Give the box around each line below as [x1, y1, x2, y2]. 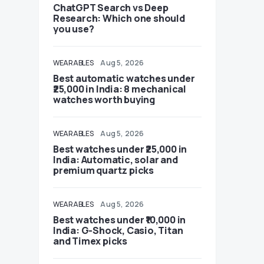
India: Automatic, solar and [53, 153, 178, 166]
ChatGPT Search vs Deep [53, 1, 169, 14]
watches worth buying [53, 93, 155, 106]
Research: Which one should [53, 12, 185, 25]
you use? [53, 22, 94, 35]
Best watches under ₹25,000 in [53, 143, 187, 156]
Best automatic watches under [53, 72, 195, 85]
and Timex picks [53, 235, 127, 247]
